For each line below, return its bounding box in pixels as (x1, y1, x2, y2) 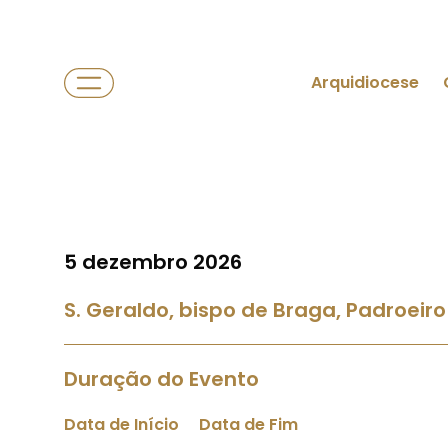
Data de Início (64, 413, 179, 436)
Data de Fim (199, 413, 298, 436)
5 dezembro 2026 (64, 248, 242, 276)
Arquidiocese (311, 71, 419, 94)
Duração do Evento (64, 365, 259, 393)
